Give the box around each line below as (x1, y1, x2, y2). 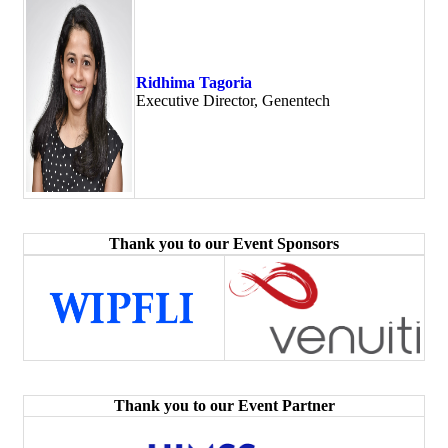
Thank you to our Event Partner (113, 396, 335, 414)
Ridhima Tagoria (136, 73, 252, 91)
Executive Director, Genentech (136, 91, 330, 109)
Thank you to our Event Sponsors (109, 234, 339, 252)
